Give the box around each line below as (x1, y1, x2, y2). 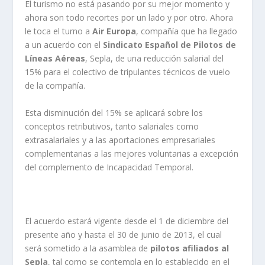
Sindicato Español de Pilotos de (103, 39, 237, 51)
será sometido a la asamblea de (25, 242, 151, 254)
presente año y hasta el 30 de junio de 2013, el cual (25, 228, 222, 240)
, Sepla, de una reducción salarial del (85, 53, 224, 64)
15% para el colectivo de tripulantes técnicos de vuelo (25, 66, 231, 78)
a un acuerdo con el (25, 39, 104, 51)
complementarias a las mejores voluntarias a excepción (25, 147, 239, 159)
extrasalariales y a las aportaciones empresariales (25, 134, 216, 146)
